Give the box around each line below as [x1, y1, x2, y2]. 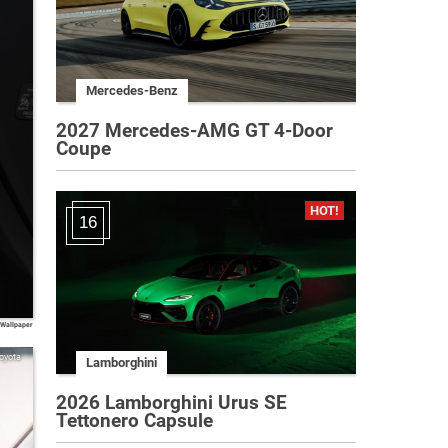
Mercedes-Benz [86, 83, 178, 99]
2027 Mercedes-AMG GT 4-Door [56, 118, 333, 142]
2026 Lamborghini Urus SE [56, 390, 287, 414]
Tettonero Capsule [56, 408, 213, 432]
